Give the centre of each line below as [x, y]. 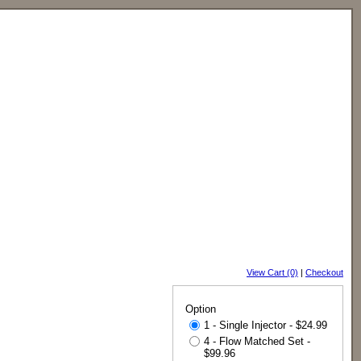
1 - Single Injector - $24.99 [266, 325]
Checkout [324, 272]
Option [201, 309]
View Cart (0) [272, 272]
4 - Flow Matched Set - [257, 341]
